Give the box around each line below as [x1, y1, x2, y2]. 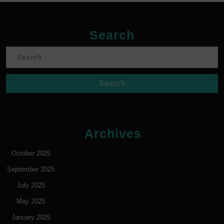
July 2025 [16, 181, 45, 189]
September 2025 [7, 165, 54, 173]
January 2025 [11, 213, 50, 221]
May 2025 [16, 197, 45, 205]
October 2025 [11, 149, 50, 157]
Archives [84, 126, 141, 141]
